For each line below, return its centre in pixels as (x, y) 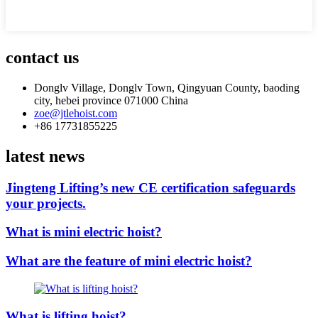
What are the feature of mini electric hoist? (129, 261)
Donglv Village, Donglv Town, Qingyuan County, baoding (167, 87)
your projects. (46, 203)
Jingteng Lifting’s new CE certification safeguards (150, 187)
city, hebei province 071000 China (111, 100)
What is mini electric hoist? (84, 232)
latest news (45, 156)
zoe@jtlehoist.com (76, 113)
